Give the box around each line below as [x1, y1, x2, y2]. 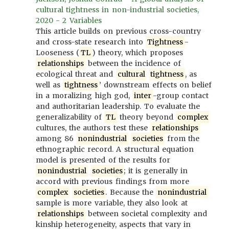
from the [164, 134, 200, 143]
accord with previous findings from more [36, 177, 190, 186]
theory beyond [117, 112, 176, 122]
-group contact [152, 91, 209, 100]
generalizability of [36, 112, 105, 122]
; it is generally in [124, 166, 188, 175]
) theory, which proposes [91, 48, 183, 57]
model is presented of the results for [36, 155, 171, 165]
